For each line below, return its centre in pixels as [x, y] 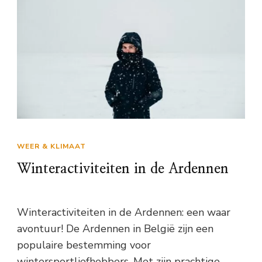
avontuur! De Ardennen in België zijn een [115, 228]
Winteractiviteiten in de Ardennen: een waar [124, 212]
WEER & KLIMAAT [51, 146]
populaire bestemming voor [84, 245]
